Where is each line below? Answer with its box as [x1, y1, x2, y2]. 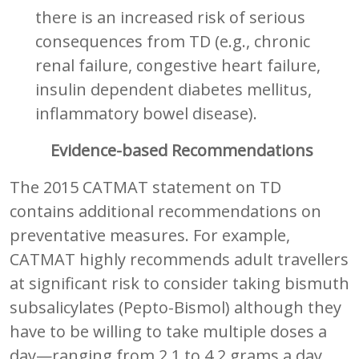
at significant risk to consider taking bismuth [10, 272, 349, 294]
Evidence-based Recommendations [46, 139, 313, 161]
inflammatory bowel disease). [35, 102, 257, 124]
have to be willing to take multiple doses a [10, 320, 327, 342]
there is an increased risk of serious [35, 6, 305, 28]
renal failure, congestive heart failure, [35, 54, 321, 76]
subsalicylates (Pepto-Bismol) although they [10, 296, 341, 318]
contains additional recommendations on [10, 200, 321, 222]
